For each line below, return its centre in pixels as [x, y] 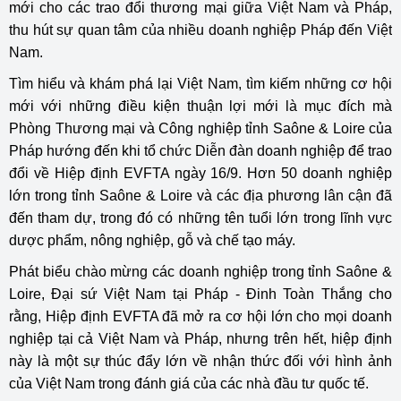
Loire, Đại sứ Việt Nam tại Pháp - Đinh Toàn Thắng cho [200, 294]
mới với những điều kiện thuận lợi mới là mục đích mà [200, 106]
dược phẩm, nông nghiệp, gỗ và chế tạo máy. [152, 240]
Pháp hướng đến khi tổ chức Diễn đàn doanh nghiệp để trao [200, 151]
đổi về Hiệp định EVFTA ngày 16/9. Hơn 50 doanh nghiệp [200, 173]
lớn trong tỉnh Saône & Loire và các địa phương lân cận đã [200, 196]
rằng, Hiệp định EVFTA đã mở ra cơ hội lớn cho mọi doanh [200, 316]
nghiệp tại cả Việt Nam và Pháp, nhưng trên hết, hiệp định [200, 339]
